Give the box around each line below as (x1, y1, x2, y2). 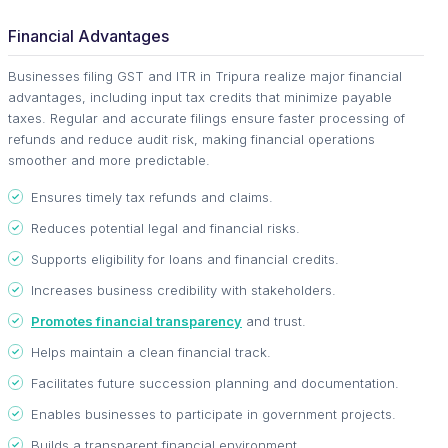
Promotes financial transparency (31, 312, 242, 329)
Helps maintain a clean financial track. (31, 343, 271, 360)
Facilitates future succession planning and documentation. (31, 374, 399, 391)
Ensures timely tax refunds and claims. (31, 188, 273, 205)
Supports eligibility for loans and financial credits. (31, 250, 339, 267)
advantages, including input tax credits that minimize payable (8, 88, 392, 105)
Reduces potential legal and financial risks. (31, 219, 300, 236)
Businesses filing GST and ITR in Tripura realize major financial (8, 67, 402, 84)
